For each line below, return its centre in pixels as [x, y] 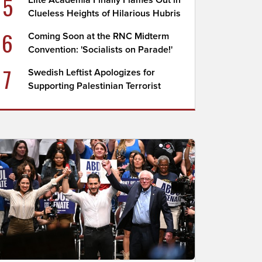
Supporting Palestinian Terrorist [95, 86]
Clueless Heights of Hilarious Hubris [105, 13]
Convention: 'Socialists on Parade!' [101, 50]
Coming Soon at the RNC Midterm [99, 36]
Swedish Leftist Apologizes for [92, 73]
